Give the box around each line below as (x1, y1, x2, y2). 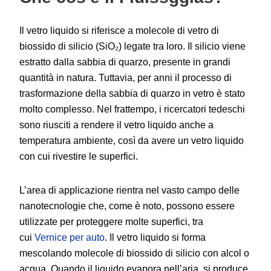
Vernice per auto (34, 232, 105, 243)
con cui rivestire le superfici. (19, 151, 140, 162)
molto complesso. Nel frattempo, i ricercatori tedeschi (19, 104, 245, 114)
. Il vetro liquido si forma (105, 232, 206, 243)
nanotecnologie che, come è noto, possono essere (19, 201, 235, 211)
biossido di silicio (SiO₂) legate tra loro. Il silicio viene (19, 41, 246, 51)
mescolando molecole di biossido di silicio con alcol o (19, 248, 249, 258)
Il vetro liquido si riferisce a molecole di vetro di (19, 25, 219, 36)
